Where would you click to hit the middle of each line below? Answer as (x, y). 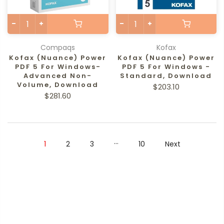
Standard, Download (166, 76)
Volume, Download (58, 85)
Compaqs (58, 47)
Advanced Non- (58, 76)
